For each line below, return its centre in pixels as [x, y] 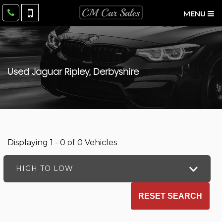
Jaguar [47, 72]
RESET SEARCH [170, 196]
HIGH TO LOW [45, 168]
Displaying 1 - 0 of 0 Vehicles [62, 142]
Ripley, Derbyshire [100, 72]
